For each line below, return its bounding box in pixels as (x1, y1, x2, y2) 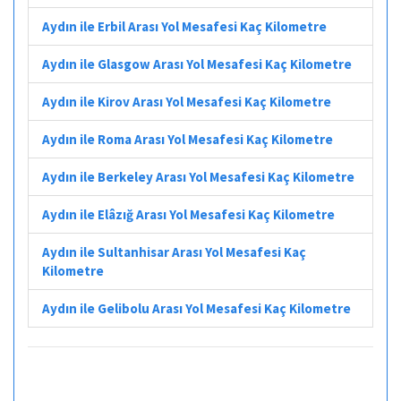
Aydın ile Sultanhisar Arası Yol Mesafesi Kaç (42, 243, 306, 260)
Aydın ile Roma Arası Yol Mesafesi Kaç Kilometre (42, 130, 333, 148)
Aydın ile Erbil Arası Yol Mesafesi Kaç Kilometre (42, 17, 327, 35)
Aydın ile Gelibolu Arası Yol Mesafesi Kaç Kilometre (42, 299, 351, 317)
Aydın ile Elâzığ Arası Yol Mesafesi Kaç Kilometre (42, 205, 335, 223)
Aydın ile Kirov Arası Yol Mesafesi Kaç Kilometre (42, 92, 331, 110)
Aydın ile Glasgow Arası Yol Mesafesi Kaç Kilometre (42, 55, 352, 73)
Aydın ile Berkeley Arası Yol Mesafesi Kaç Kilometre (42, 167, 354, 185)
